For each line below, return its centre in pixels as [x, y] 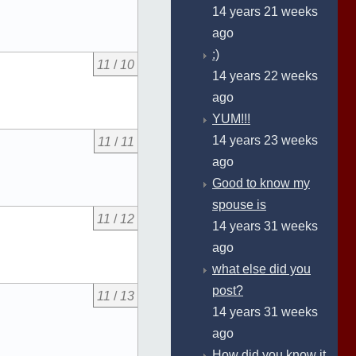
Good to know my [261, 183]
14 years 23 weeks [265, 140]
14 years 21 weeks [265, 12]
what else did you [261, 269]
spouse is [239, 205]
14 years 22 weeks [265, 76]
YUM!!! [231, 119]
